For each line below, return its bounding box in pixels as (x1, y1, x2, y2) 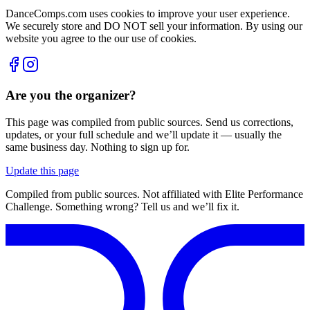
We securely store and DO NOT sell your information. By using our (6, 19, 302, 32)
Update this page (6, 165, 79, 177)
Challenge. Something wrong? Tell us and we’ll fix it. (6, 201, 239, 213)
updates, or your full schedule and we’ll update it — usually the (6, 129, 282, 141)
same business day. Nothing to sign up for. (6, 141, 190, 154)
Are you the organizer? (6, 88, 136, 103)
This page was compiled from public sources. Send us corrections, (6, 116, 293, 129)
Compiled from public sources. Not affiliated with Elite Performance (6, 188, 303, 201)
